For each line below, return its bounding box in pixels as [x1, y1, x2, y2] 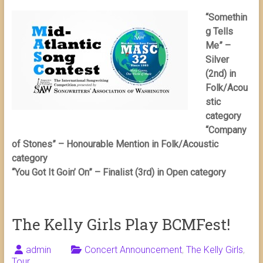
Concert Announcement [84, 244, 182, 256]
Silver [205, 54, 229, 66]
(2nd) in [205, 68, 236, 80]
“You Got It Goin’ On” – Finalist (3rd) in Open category [11, 167, 226, 178]
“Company [205, 124, 247, 136]
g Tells [205, 26, 233, 38]
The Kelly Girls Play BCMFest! [11, 214, 230, 235]
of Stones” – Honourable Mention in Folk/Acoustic [11, 139, 218, 150]
